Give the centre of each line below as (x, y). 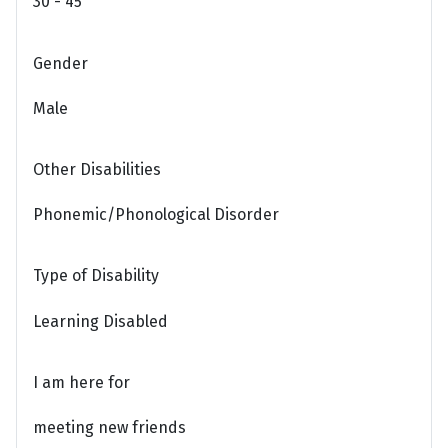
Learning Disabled (100, 321)
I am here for (81, 382)
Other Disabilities (97, 170)
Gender (60, 63)
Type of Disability (96, 276)
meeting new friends (109, 427)
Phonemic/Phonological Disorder (156, 215)
